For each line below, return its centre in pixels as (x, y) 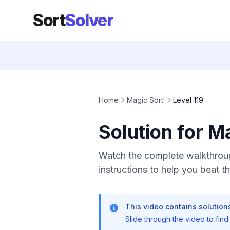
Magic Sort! (146, 100)
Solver (89, 20)
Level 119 (188, 100)
